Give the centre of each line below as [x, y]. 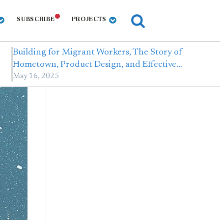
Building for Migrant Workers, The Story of [97, 53]
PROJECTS [89, 20]
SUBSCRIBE [36, 20]
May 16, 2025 [36, 76]
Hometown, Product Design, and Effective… [97, 65]
